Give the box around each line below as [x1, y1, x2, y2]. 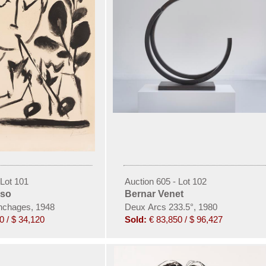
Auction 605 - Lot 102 [124, 176, 207, 186]
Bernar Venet [124, 188, 183, 199]
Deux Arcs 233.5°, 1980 [124, 201, 217, 212]
